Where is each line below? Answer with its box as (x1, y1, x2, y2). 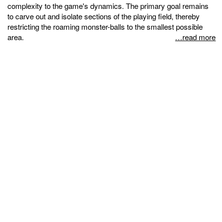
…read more (175, 31, 216, 42)
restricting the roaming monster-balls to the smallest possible (7, 21, 203, 32)
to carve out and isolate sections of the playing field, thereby (7, 10, 200, 21)
